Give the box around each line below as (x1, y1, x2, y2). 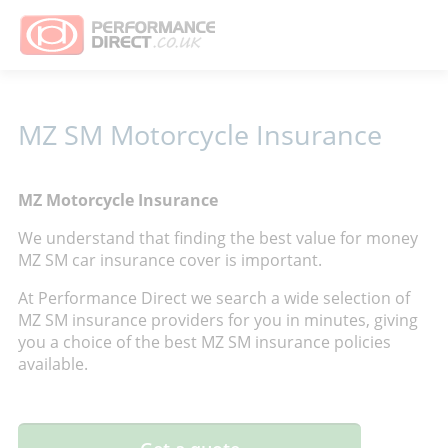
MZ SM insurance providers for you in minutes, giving (18, 309, 418, 331)
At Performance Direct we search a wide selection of (18, 287, 410, 309)
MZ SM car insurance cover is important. (18, 249, 322, 271)
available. (18, 353, 88, 375)
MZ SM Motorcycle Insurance (18, 116, 382, 153)
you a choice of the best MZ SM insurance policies (18, 331, 391, 353)
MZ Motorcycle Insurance (18, 189, 218, 211)
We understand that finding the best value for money (18, 227, 418, 249)
